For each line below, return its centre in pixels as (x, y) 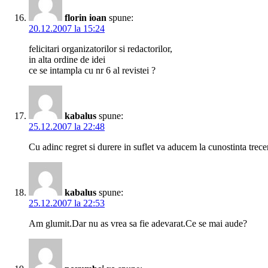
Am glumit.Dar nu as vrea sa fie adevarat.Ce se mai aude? (138, 224)
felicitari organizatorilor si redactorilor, (100, 49)
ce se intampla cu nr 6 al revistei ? (92, 71)
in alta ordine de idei (67, 60)
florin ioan (86, 18)
